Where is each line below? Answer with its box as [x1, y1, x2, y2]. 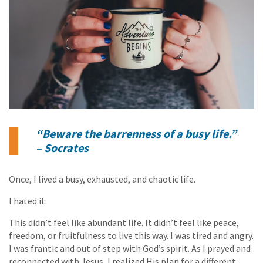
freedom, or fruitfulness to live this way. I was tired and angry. [9, 230, 254, 242]
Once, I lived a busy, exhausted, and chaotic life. [9, 173, 195, 186]
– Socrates [36, 140, 89, 156]
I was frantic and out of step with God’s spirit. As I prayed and [9, 242, 251, 255]
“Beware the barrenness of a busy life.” [36, 126, 237, 141]
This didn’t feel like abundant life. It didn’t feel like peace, [9, 217, 239, 229]
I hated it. [9, 195, 47, 207]
